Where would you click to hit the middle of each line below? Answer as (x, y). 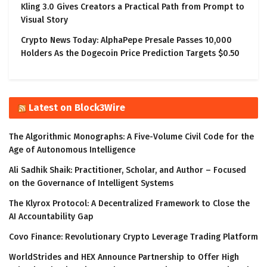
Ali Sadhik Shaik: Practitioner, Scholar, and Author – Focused (128, 170)
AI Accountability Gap (51, 217)
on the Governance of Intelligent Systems (91, 184)
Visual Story (44, 20)
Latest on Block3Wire (77, 108)
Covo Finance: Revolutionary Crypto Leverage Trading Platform (133, 237)
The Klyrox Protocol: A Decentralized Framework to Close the (129, 204)
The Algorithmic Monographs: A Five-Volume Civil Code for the (131, 137)
